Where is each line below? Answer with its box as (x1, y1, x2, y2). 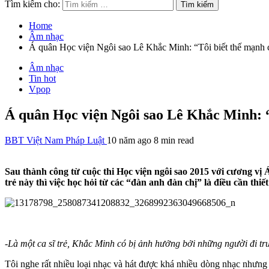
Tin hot (29, 73, 56, 83)
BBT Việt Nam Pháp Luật (5, 134, 107, 145)
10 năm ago (107, 134, 154, 145)
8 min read (154, 134, 194, 145)
